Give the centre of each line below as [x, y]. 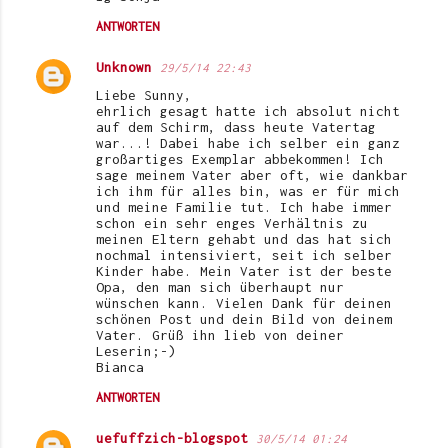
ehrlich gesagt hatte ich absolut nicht [248, 110]
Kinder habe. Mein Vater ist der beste [244, 270]
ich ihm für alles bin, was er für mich [248, 190]
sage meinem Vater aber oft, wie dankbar [252, 174]
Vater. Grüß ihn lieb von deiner [220, 334]
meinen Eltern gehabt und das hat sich [244, 238]
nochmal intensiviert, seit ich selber [244, 254]
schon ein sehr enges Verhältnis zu [232, 222]
